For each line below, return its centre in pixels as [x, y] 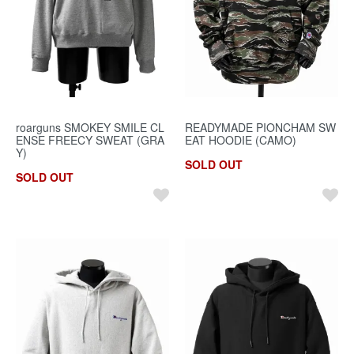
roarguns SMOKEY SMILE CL [90, 127]
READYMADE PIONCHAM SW [260, 127]
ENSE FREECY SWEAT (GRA [90, 139]
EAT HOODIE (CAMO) [241, 139]
